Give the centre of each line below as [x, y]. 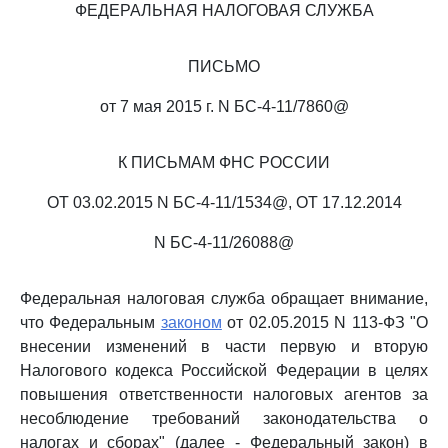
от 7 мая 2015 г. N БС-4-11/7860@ [224, 106]
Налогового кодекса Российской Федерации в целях [224, 370]
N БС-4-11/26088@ [224, 242]
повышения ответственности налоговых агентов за [224, 394]
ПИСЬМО [224, 66]
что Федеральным [90, 322]
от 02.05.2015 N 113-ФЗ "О [325, 322]
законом [191, 322]
